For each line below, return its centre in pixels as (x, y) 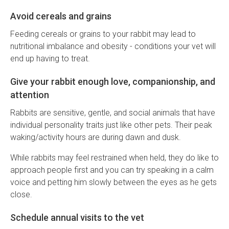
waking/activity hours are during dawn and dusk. (96, 138)
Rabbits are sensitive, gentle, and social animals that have (113, 113)
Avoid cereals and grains (61, 16)
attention (30, 95)
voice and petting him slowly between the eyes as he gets (113, 182)
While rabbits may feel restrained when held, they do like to (114, 158)
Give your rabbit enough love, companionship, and (113, 82)
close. (21, 195)
